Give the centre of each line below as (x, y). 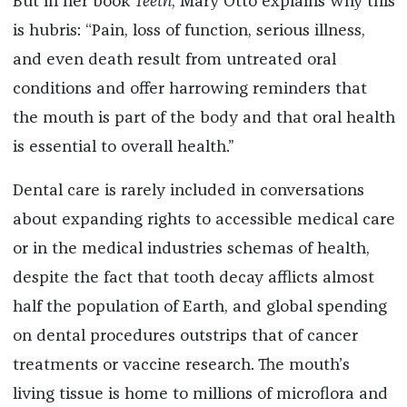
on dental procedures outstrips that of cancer (185, 336)
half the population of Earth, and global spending (199, 307)
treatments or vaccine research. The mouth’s (181, 365)
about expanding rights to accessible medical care (203, 219)
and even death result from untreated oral (174, 60)
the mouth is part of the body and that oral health (203, 118)
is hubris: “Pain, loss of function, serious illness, (189, 30)
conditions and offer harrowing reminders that (189, 89)
